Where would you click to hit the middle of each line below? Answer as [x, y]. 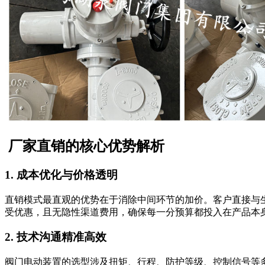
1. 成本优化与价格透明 [61, 174]
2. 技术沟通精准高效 [56, 237]
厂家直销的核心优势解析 [85, 146]
